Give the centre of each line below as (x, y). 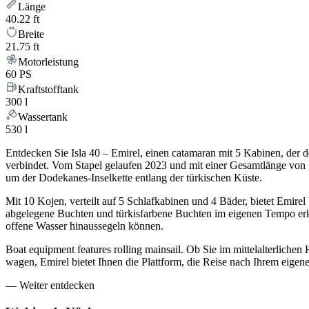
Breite (31, 34)
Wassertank (43, 117)
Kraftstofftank (48, 90)
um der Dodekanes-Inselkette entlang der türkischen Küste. (134, 178)
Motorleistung (48, 62)
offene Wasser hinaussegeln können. (84, 226)
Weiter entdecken (57, 286)
